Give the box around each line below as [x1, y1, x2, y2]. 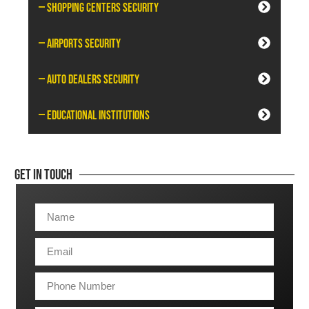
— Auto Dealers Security [39, 72, 139, 87]
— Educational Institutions [39, 108, 150, 123]
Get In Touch [14, 166, 72, 183]
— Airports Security [39, 36, 121, 51]
